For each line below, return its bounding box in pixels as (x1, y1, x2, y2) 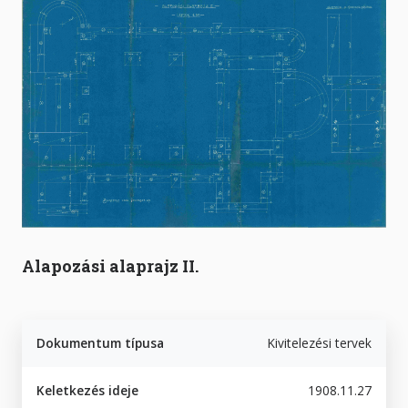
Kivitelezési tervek (267, 333, 372, 352)
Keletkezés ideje (36, 381, 138, 399)
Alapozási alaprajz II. (22, 254, 199, 277)
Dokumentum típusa (36, 333, 164, 352)
